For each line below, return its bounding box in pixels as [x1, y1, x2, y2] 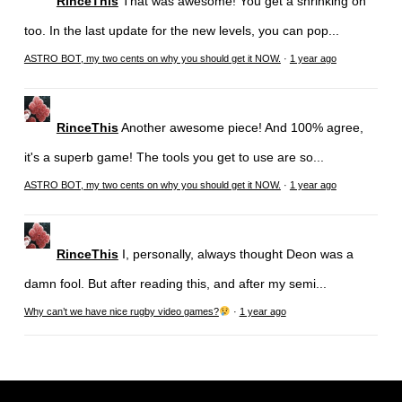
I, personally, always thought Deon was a [121, 246, 354, 261]
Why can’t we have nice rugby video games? [23, 305, 219, 317]
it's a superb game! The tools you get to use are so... [23, 149, 324, 164]
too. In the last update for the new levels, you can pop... [23, 22, 339, 38]
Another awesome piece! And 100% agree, [120, 119, 363, 135]
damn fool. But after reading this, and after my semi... [23, 275, 327, 291]
